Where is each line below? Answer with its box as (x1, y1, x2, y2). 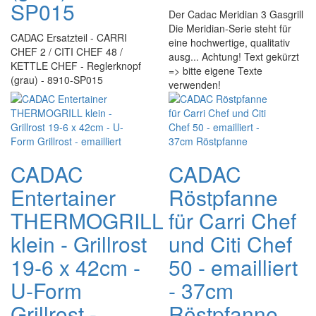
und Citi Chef (169, 229, 292, 259)
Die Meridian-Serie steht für (169, 21, 291, 35)
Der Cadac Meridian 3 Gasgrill (169, 7, 303, 21)
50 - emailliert (169, 252, 298, 282)
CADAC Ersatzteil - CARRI (11, 30, 127, 44)
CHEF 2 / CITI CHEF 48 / (11, 44, 123, 59)
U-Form (11, 275, 82, 305)
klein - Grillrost (11, 229, 147, 259)
